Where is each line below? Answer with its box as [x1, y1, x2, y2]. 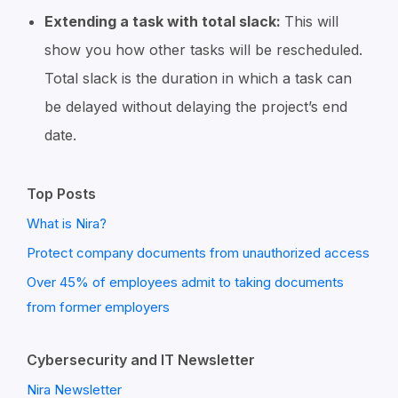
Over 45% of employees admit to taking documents [27, 274, 344, 291]
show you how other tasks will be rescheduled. [44, 41, 362, 59]
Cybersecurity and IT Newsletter [27, 351, 255, 369]
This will [284, 12, 338, 30]
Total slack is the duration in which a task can [44, 69, 352, 87]
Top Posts [27, 185, 96, 203]
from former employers [27, 298, 170, 315]
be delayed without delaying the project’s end [44, 98, 347, 115]
